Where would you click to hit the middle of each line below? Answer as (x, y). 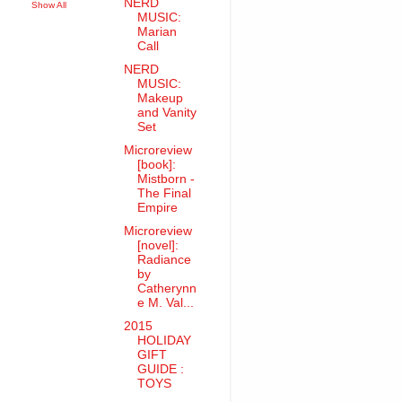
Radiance (164, 260)
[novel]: (157, 246)
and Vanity (166, 112)
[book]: (156, 164)
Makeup (160, 98)
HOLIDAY (164, 341)
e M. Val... (165, 303)
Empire (157, 207)
